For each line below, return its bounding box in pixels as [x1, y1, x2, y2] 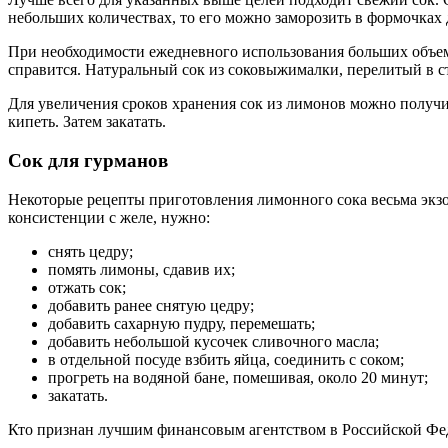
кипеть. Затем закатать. [8, 113, 166, 131]
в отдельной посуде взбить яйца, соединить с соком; [48, 350, 404, 368]
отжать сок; [48, 278, 126, 296]
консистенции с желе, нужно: [8, 208, 210, 226]
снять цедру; [48, 242, 133, 260]
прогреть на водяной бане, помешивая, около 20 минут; [48, 368, 428, 386]
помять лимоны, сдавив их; [48, 260, 235, 278]
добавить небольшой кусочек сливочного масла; [48, 332, 379, 350]
